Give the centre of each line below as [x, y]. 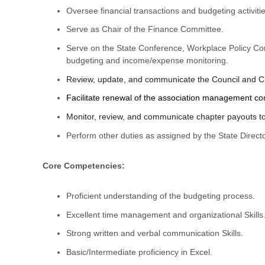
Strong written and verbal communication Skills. [155, 233]
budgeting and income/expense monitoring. [147, 60]
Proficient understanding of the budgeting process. [161, 195]
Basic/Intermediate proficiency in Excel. [139, 252]
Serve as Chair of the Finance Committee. [145, 29]
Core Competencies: [84, 166]
